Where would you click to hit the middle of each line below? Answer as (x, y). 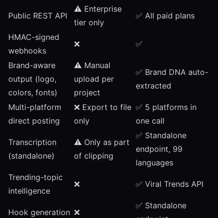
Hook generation (39, 212)
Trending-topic (36, 177)
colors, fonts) (33, 92)
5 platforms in (171, 107)
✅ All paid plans (165, 16)
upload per (94, 79)
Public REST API (38, 16)
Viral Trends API (174, 184)
